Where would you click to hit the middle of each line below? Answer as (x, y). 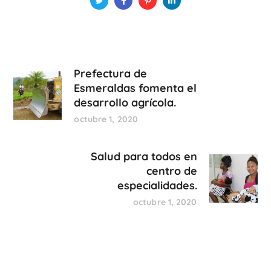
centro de (171, 171)
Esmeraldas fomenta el (135, 88)
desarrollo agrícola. (125, 102)
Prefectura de (111, 73)
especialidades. (157, 185)
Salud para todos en (144, 156)
